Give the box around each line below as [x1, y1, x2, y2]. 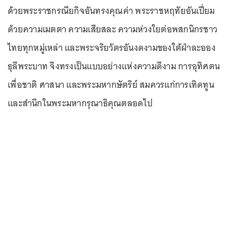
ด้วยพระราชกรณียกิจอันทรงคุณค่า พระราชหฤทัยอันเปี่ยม [8, 3, 215, 19]
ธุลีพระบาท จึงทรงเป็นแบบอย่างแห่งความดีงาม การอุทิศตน [8, 59, 220, 74]
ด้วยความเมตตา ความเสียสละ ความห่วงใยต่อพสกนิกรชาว [8, 22, 217, 37]
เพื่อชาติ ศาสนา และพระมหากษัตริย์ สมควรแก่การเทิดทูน [8, 77, 214, 93]
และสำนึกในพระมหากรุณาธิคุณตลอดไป [8, 95, 152, 111]
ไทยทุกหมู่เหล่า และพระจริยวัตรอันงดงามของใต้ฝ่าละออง [8, 40, 216, 56]
